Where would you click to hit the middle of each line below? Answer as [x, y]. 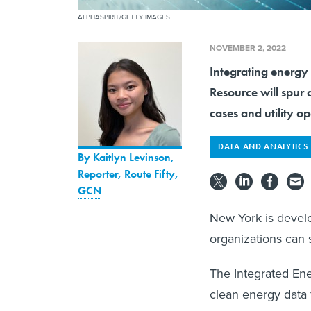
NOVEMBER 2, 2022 [248, 48]
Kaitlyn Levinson [132, 158]
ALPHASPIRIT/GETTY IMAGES [124, 17]
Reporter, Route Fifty [126, 174]
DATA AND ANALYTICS [263, 147]
